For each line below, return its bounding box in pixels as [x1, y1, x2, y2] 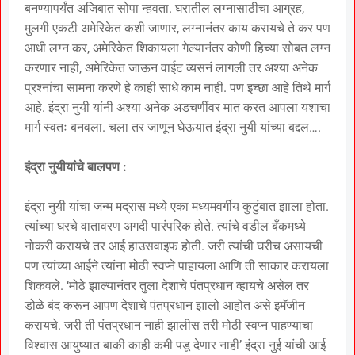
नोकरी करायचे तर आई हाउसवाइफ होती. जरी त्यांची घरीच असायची [25, 238, 323, 254]
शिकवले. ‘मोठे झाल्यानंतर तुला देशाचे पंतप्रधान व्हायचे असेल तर [25, 277, 309, 293]
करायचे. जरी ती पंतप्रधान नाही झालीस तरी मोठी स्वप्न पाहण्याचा [25, 317, 313, 333]
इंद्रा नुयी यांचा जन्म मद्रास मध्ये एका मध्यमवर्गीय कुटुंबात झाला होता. [25, 198, 329, 214]
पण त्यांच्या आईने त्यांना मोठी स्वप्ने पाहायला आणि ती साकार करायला [25, 258, 329, 273]
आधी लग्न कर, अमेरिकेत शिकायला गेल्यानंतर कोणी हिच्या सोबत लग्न [25, 40, 330, 55]
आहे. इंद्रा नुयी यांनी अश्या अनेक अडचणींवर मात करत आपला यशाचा [25, 99, 330, 115]
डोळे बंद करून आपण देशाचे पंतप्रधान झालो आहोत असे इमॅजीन [25, 297, 305, 313]
